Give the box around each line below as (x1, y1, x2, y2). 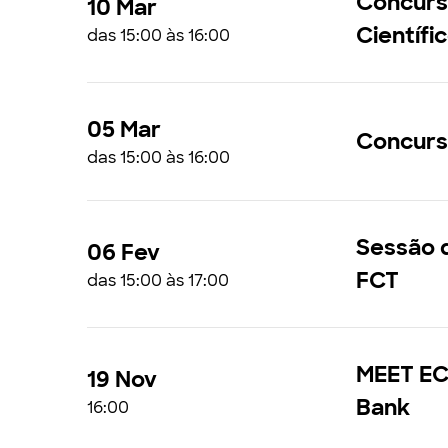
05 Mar (87, 115, 161, 144)
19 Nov (87, 364, 157, 394)
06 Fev (87, 237, 160, 267)
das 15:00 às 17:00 (87, 269, 229, 291)
